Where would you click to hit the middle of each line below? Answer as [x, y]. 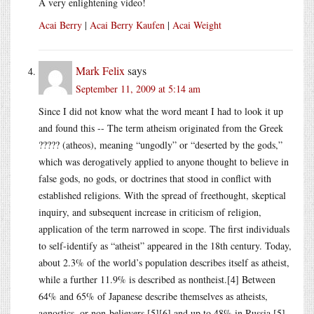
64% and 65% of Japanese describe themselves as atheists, [153, 296]
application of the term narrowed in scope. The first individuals [164, 228]
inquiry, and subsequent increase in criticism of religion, [150, 212]
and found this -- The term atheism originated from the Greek [161, 128]
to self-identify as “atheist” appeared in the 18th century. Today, [165, 245]
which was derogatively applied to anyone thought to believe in [164, 161]
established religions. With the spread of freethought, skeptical [162, 195]
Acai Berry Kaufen [127, 25]
